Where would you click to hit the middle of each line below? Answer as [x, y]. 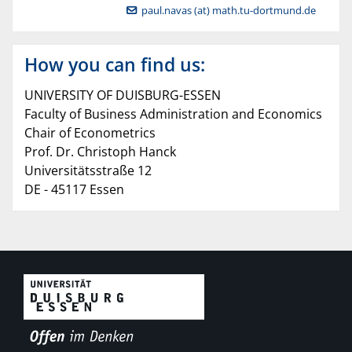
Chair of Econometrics [90, 133]
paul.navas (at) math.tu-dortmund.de [229, 11]
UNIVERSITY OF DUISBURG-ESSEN [123, 95]
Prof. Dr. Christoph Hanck [100, 152]
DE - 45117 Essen [74, 190]
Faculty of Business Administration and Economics [173, 114]
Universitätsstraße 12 [88, 171]
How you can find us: [115, 65]
